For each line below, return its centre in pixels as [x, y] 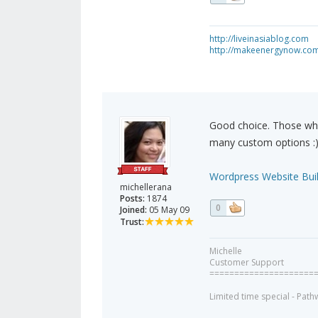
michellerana [146, 187]
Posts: [132, 199]
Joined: [133, 210]
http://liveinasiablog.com [259, 39]
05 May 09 [168, 210]
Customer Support [246, 263]
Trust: [132, 222]
